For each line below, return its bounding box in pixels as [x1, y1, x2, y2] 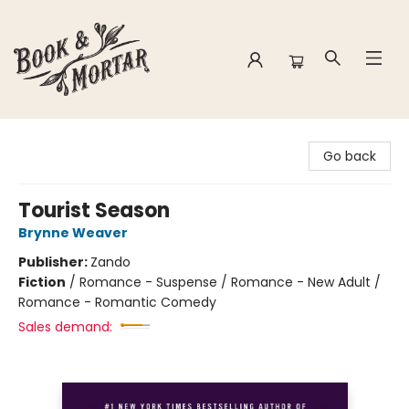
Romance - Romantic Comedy [18, 293, 216, 311]
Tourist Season [18, 196, 170, 225]
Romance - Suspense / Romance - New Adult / [79, 273, 381, 291]
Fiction [18, 273, 66, 291]
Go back [323, 147, 376, 165]
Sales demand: [18, 318, 112, 336]
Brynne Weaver [18, 224, 128, 242]
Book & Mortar [14, 127, 103, 145]
